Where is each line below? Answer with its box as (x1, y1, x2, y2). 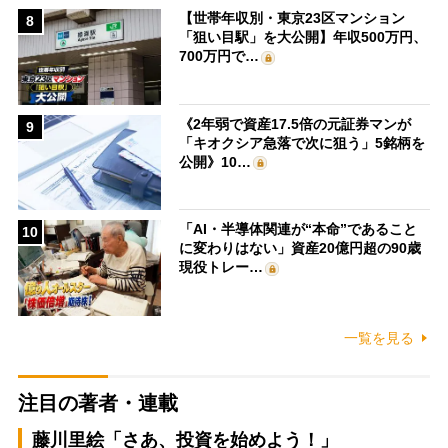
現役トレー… (179, 259, 264, 276)
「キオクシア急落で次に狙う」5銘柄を (179, 134, 426, 151)
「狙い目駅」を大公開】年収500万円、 (179, 29, 428, 46)
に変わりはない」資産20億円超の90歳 (179, 240, 422, 257)
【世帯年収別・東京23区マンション (179, 10, 406, 27)
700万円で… (179, 48, 260, 65)
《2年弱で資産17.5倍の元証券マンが (179, 115, 412, 132)
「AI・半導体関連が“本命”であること (179, 221, 418, 238)
